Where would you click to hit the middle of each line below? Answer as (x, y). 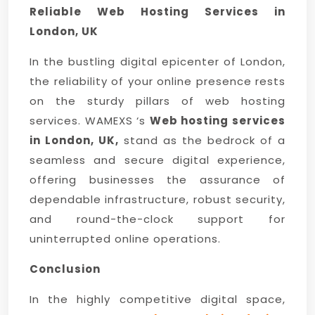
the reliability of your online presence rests (157, 81)
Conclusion (65, 269)
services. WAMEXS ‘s (90, 121)
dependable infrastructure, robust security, (157, 199)
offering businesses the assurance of (157, 180)
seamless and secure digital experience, (157, 160)
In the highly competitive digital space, (157, 299)
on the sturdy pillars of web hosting (157, 101)
